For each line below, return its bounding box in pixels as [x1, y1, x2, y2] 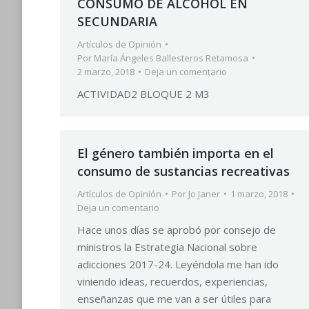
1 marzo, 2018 [230, 188, 288, 200]
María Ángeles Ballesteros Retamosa [94, 52, 248, 64]
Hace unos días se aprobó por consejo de [77, 223, 276, 237]
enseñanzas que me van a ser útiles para [77, 292, 271, 306]
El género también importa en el [77, 145, 274, 161]
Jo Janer [188, 188, 220, 200]
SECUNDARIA [77, 13, 157, 30]
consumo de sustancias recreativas [77, 163, 290, 179]
